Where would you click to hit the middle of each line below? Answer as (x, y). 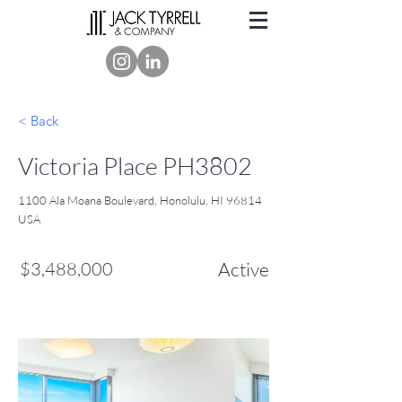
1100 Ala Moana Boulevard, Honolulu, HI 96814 (140, 200)
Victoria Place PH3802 (135, 166)
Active (244, 269)
